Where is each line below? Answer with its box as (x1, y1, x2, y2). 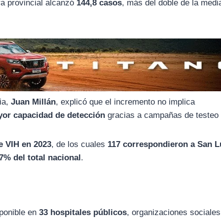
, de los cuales (51, 139, 108, 149)
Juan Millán (11, 97, 56, 107)
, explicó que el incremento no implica (56, 97, 195, 107)
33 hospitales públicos (39, 207, 127, 217)
